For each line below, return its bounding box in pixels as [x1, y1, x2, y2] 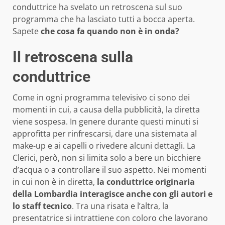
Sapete [13, 26, 41, 37]
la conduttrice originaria [97, 176, 195, 188]
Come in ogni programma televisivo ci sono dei [13, 92, 190, 103]
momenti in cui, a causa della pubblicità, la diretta [13, 104, 200, 116]
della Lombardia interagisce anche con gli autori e [13, 188, 212, 200]
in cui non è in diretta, [13, 176, 97, 188]
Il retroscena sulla [13, 48, 133, 66]
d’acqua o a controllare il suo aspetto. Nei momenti [13, 164, 206, 176]
